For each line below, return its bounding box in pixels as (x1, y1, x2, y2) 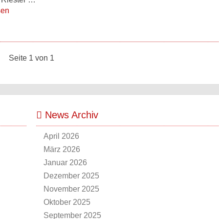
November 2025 (44, 185, 99, 193)
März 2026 (44, 145, 80, 153)
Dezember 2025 (44, 172, 99, 180)
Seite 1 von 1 (8, 54, 54, 62)
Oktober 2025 (44, 198, 90, 206)
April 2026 (44, 132, 79, 140)
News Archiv (42, 109, 98, 120)
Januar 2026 (44, 158, 87, 167)
